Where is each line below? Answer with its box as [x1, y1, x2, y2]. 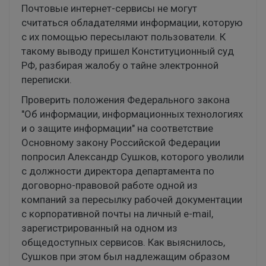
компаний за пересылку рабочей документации [21, 194, 242, 206]
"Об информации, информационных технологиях [21, 108, 243, 121]
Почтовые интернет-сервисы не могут [21, 2, 197, 15]
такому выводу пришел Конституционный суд [21, 45, 234, 58]
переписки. [21, 74, 72, 86]
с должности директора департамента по [21, 165, 214, 178]
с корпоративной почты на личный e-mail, [21, 208, 213, 220]
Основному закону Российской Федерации [21, 137, 220, 149]
